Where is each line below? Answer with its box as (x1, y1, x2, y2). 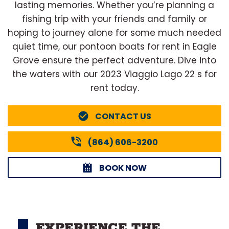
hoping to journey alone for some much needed (8, 27, 221, 39)
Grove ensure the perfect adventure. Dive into (13, 54, 216, 66)
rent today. (90, 82, 139, 94)
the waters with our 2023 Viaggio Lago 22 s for (12, 68, 217, 80)
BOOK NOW (99, 162, 147, 174)
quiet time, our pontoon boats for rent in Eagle (12, 40, 217, 53)
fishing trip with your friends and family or (22, 13, 207, 25)
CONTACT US (95, 110, 151, 122)
